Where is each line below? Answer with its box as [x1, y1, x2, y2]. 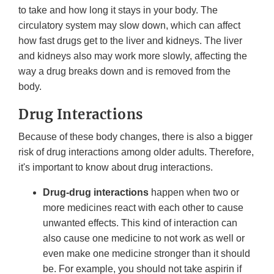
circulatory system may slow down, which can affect [18, 20, 240, 31]
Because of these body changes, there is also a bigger [18, 131, 253, 143]
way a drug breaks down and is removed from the [18, 66, 231, 77]
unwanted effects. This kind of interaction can [43, 218, 237, 229]
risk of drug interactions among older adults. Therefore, [18, 147, 254, 158]
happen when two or [149, 187, 239, 198]
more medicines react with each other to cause [43, 202, 243, 213]
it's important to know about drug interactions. [18, 162, 213, 173]
